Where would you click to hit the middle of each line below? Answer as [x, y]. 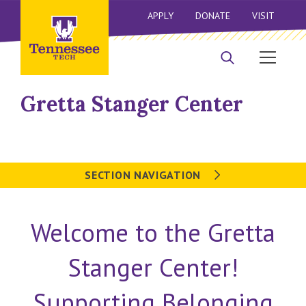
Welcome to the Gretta [153, 233]
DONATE [212, 16]
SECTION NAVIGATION [144, 175]
